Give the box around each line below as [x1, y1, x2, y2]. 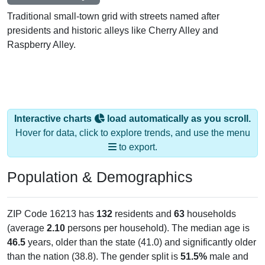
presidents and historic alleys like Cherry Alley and [7, 14, 218, 24]
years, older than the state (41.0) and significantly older [25, 225, 256, 236]
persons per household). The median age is [65, 211, 250, 222]
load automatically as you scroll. [105, 102, 251, 112]
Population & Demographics [7, 157, 193, 174]
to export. [116, 130, 157, 141]
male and [207, 240, 248, 250]
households [185, 197, 236, 208]
